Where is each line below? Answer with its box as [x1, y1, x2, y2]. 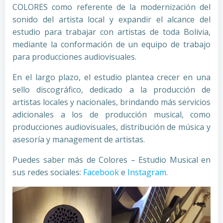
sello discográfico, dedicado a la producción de [12, 84, 211, 95]
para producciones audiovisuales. [12, 51, 136, 62]
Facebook [83, 167, 119, 178]
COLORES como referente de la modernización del [12, 1, 211, 12]
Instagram [127, 167, 166, 178]
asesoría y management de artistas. [12, 134, 145, 145]
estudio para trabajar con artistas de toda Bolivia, [12, 26, 211, 37]
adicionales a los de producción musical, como [12, 109, 211, 120]
